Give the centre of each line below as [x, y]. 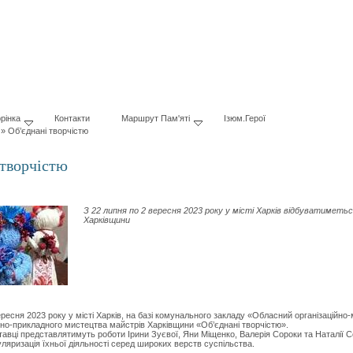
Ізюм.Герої [245, 118]
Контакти [72, 118]
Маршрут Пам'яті [156, 118]
